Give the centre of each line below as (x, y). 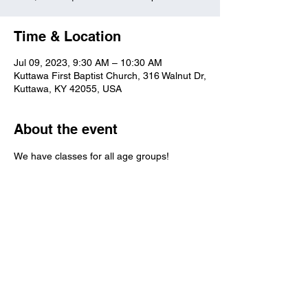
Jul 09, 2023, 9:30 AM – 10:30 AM (88, 63)
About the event (66, 129)
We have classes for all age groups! (91, 156)
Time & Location (67, 36)
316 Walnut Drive (104, 278)
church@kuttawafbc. (110, 299)
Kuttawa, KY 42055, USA (68, 89)
